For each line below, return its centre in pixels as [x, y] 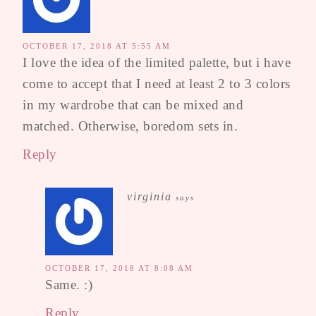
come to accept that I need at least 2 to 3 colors [157, 84]
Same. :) [69, 285]
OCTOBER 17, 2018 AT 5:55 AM [97, 46]
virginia [150, 197]
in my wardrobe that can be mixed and [133, 105]
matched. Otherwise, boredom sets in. [130, 126]
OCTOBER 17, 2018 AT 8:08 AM [119, 268]
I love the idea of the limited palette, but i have [157, 63]
